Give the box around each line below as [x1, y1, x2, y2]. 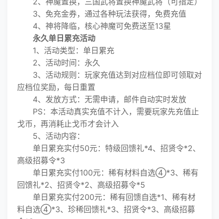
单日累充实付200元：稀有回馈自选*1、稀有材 [17, 192, 196, 202]
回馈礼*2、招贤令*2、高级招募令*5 [17, 180, 145, 190]
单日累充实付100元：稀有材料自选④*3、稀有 [17, 168, 198, 177]
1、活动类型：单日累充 [17, 45, 114, 55]
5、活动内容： [17, 131, 85, 141]
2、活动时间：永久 [17, 58, 100, 67]
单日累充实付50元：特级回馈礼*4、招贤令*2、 [17, 143, 200, 153]
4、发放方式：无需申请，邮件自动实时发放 [17, 94, 186, 104]
